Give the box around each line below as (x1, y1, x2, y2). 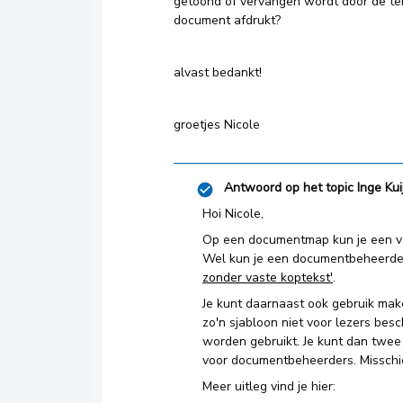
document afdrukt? (174, 12, 284, 29)
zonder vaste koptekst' (202, 269, 333, 286)
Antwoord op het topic (224, 179, 354, 196)
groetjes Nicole (174, 116, 260, 133)
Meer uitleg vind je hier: (202, 378, 336, 395)
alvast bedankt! (174, 64, 262, 81)
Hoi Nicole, (202, 205, 264, 222)
